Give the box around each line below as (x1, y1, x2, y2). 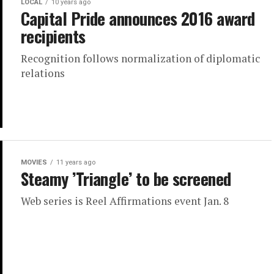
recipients (21, 24, 86, 49)
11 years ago (56, 158, 95, 166)
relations (21, 66, 65, 81)
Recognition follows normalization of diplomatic (21, 51, 260, 66)
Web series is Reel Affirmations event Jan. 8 (21, 193, 229, 208)
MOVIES (21, 158, 47, 166)
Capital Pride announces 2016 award (21, 6, 255, 31)
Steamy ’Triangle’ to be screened (21, 166, 231, 191)
